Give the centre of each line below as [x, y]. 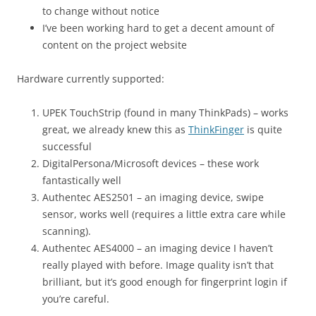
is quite [263, 129]
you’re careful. [76, 299]
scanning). [67, 231]
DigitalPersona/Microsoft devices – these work [151, 163]
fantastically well [82, 180]
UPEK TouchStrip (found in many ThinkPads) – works [165, 113]
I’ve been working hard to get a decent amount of [158, 28]
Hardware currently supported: [91, 79]
